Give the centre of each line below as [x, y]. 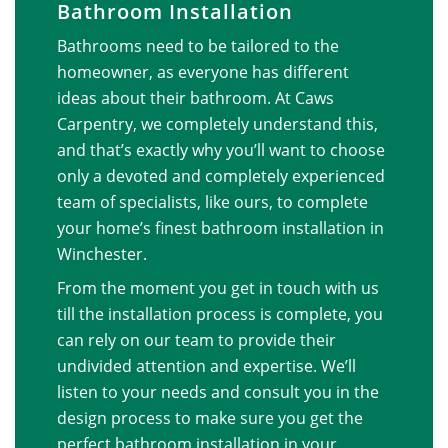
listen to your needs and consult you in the [217, 392]
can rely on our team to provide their [196, 340]
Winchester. [101, 254]
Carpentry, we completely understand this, [217, 124]
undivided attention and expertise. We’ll [206, 366]
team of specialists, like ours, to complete [212, 202]
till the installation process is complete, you [219, 314]
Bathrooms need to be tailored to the [197, 46]
